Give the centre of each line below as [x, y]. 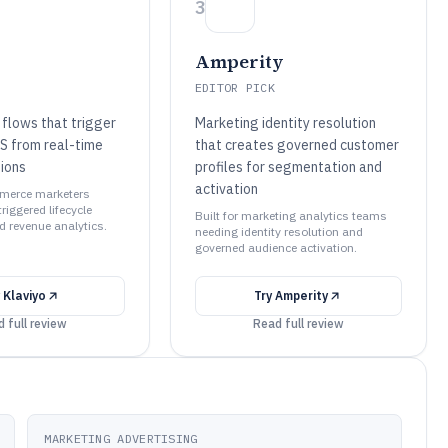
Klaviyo [25, 295]
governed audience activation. [275, 247]
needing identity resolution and [278, 231]
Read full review [298, 323]
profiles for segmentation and [288, 167]
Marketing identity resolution [285, 123]
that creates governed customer [296, 145]
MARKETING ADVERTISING [121, 438]
